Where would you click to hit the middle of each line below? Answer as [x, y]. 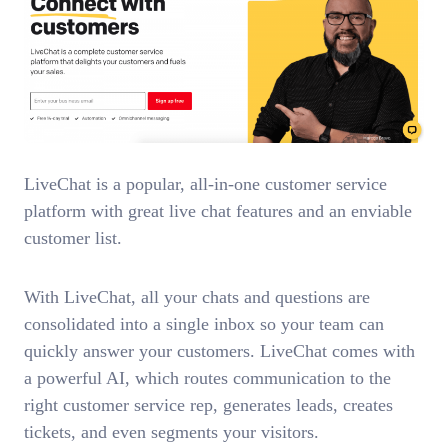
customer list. [75, 238]
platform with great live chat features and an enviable [218, 211]
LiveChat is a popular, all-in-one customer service [205, 184]
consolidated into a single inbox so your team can [204, 323]
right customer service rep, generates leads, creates [208, 404]
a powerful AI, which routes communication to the [207, 377]
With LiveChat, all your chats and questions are [197, 296]
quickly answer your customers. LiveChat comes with [219, 350]
